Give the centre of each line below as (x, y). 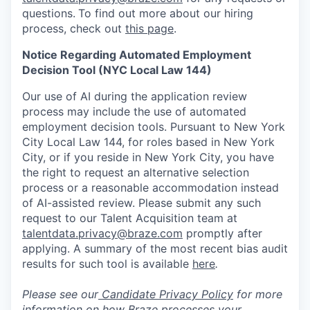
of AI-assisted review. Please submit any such (142, 203)
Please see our (60, 294)
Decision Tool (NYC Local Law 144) (117, 70)
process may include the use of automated (134, 111)
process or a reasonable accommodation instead (151, 188)
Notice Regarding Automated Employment (137, 55)
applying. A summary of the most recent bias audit (155, 248)
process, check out (74, 28)
